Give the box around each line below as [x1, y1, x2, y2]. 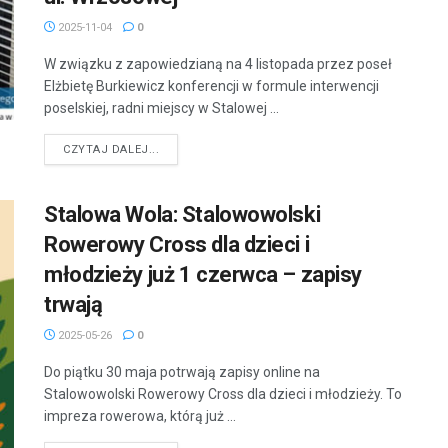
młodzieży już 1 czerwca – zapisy [44, 262, 362, 288]
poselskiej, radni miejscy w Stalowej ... [44, 100, 279, 117]
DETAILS [158, 142, 207, 156]
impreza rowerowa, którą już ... [44, 408, 236, 425]
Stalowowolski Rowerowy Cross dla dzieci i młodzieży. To [44, 386, 402, 403]
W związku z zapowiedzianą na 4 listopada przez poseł [44, 56, 392, 73]
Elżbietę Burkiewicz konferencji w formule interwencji [44, 78, 379, 95]
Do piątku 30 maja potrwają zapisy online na [44, 364, 320, 381]
